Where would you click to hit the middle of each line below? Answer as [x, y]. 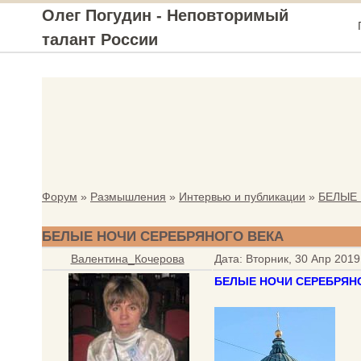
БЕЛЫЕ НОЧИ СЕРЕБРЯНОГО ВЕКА [163, 237]
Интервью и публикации [242, 197]
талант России [100, 39]
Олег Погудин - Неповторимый [165, 15]
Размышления [128, 197]
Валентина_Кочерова [127, 259]
